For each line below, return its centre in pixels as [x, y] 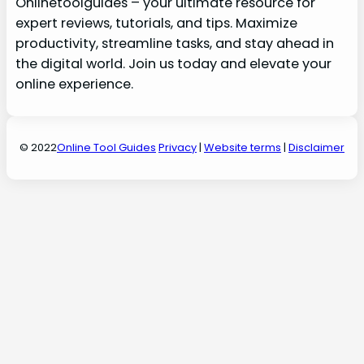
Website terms [243, 148]
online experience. [74, 84]
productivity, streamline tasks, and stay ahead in [174, 44]
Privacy [178, 148]
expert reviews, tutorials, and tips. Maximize [156, 24]
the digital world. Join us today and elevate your [173, 64]
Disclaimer [316, 148]
